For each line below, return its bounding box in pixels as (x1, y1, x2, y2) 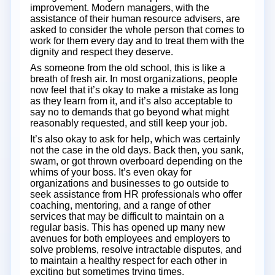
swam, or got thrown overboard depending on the (30, 155, 242, 166)
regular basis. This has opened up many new (30, 222, 225, 233)
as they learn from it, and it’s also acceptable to (30, 95, 233, 106)
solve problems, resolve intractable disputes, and (30, 244, 242, 255)
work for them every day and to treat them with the (30, 35, 244, 46)
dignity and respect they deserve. (30, 46, 173, 57)
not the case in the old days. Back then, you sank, (30, 144, 244, 155)
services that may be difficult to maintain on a (30, 211, 224, 222)
